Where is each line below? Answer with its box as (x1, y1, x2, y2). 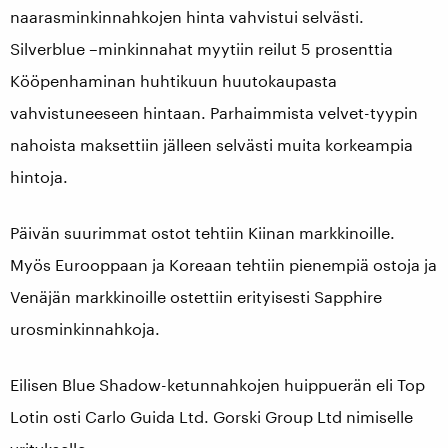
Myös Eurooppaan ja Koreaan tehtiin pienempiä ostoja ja (10, 255, 437, 274)
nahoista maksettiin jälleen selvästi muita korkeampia (10, 135, 413, 154)
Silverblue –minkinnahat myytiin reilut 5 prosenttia (10, 39, 393, 58)
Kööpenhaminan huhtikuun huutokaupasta (10, 71, 337, 90)
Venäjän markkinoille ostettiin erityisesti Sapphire (10, 287, 382, 306)
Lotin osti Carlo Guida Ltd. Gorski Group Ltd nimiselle (10, 407, 413, 426)
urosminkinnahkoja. (10, 319, 160, 338)
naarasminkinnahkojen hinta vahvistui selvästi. (10, 7, 364, 26)
